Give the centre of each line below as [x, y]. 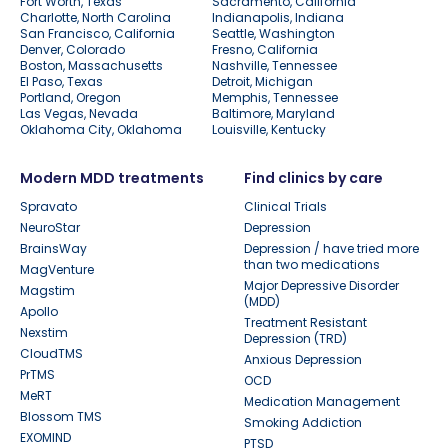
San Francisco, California [97, 33]
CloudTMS [51, 353]
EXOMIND [45, 437]
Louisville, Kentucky [269, 129]
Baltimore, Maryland [273, 113]
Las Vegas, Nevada [79, 113]
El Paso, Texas [61, 81]
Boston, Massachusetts [91, 65]
